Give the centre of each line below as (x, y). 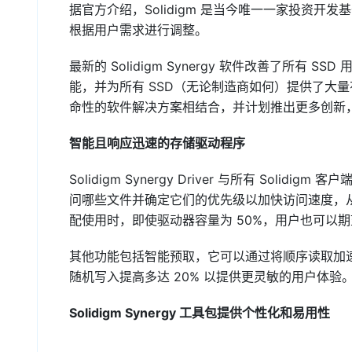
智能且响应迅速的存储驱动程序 (157, 143)
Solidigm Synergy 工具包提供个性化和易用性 (200, 313)
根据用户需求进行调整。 (138, 30)
